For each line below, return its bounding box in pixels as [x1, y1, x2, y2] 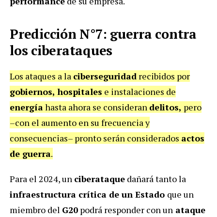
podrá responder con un [78, 203, 173, 216]
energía [10, 101, 43, 113]
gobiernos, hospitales [10, 85, 102, 97]
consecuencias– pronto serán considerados [10, 132, 181, 144]
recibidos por [137, 70, 190, 82]
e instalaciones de [102, 85, 176, 97]
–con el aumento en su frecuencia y [10, 116, 150, 128]
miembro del [10, 203, 62, 216]
